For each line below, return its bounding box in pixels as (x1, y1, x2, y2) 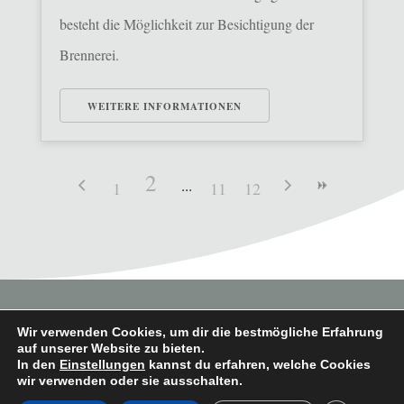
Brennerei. (59, 44, 119, 64)
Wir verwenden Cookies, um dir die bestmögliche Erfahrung (17, 325, 383, 339)
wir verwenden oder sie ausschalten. (17, 373, 243, 388)
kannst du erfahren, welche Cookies (145, 357, 371, 372)
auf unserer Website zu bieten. (17, 341, 205, 355)
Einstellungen (60, 357, 145, 372)
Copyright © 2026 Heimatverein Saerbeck (86, 364, 353, 386)
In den (17, 357, 60, 372)
